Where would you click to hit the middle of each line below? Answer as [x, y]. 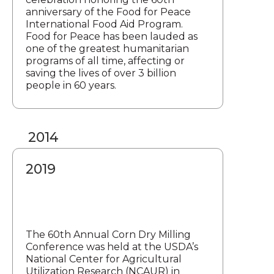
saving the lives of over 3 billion [101, 73]
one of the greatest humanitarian [107, 49]
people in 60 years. [71, 86]
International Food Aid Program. [104, 24]
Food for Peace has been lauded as [112, 37]
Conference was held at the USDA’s [112, 247]
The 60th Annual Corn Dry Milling [108, 235]
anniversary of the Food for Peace [108, 12]
